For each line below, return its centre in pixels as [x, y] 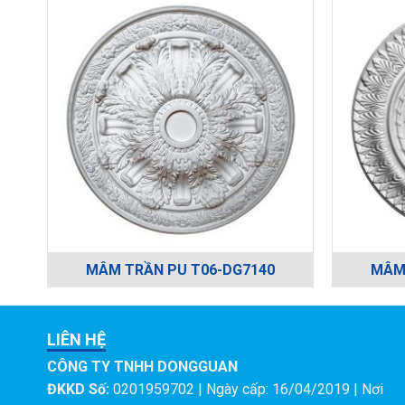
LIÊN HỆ [76, 339]
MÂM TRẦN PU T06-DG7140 [180, 269]
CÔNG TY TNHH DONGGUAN [142, 366]
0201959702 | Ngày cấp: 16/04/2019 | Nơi [246, 389]
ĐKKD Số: [78, 389]
